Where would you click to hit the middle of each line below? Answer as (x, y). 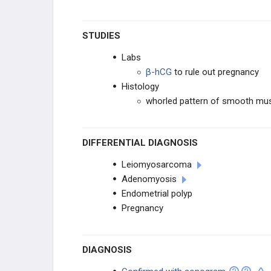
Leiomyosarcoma (157, 165)
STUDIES (104, 36)
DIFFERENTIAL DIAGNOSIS (143, 143)
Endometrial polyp (157, 194)
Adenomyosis (149, 179)
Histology (140, 87)
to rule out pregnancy (215, 72)
